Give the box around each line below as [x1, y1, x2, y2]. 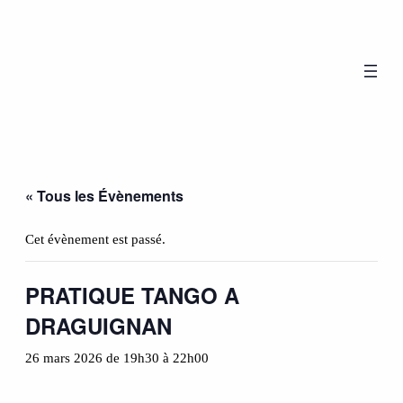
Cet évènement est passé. [25, 232, 166, 247]
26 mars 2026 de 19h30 [25, 351, 159, 366]
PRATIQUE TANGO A [25, 280, 239, 311]
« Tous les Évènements [25, 185, 184, 207]
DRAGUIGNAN [25, 310, 172, 342]
